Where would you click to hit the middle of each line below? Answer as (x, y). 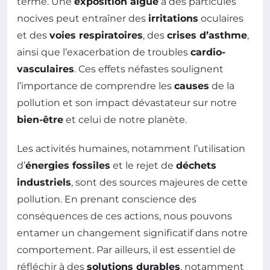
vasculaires (46, 69)
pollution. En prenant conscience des (107, 199)
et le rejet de (143, 166)
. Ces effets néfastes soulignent (149, 69)
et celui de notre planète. (125, 120)
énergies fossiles (68, 166)
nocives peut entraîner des (83, 19)
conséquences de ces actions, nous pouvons (124, 216)
